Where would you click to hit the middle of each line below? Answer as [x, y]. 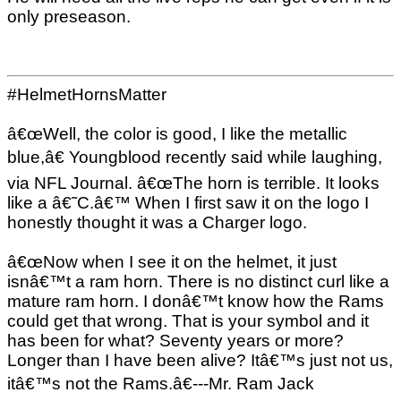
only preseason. [69, 17]
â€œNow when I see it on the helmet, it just [172, 262]
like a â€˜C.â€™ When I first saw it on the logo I [188, 203]
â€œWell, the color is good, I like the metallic [177, 134]
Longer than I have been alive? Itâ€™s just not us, [200, 361]
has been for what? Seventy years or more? [175, 341]
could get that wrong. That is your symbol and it [188, 321]
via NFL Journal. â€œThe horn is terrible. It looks [193, 183]
